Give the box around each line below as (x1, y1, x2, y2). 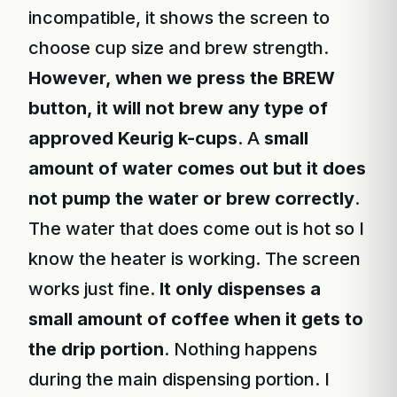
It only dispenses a (160, 278, 321, 300)
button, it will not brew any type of (28, 97, 328, 119)
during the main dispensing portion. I (28, 369, 330, 390)
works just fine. (28, 278, 160, 300)
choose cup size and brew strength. (28, 37, 329, 58)
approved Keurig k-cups (28, 128, 237, 149)
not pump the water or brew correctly (28, 188, 354, 209)
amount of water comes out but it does (28, 158, 366, 179)
